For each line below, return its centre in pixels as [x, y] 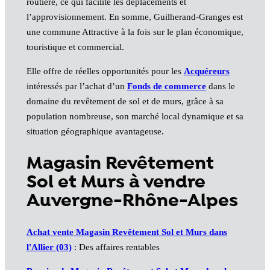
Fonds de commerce [166, 86]
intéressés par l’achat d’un [77, 86]
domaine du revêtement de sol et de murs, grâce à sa [125, 101]
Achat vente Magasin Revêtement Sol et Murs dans [127, 232]
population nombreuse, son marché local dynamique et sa [135, 116]
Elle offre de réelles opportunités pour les [105, 71]
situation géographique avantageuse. [95, 131]
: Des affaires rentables [115, 247]
